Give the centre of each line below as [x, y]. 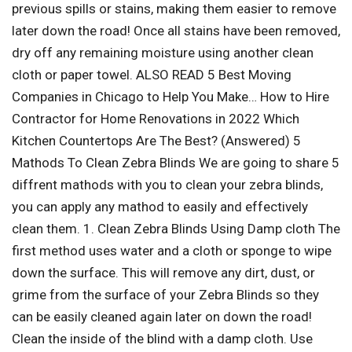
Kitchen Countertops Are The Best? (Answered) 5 [156, 141]
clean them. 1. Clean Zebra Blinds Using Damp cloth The [176, 229]
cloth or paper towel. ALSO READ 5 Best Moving [152, 75]
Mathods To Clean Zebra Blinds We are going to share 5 [176, 163]
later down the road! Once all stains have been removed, [176, 31]
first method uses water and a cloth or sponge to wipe [172, 251]
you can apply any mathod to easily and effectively [160, 207]
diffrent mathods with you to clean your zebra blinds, [167, 185]
